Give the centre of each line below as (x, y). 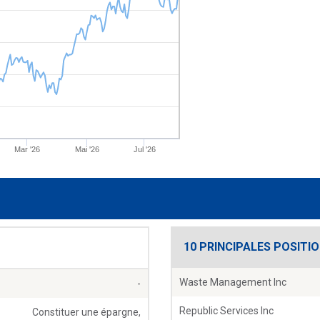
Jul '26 (144, 150)
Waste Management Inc (233, 282)
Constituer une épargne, (86, 312)
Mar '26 (27, 150)
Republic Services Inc (226, 311)
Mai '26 (87, 150)
